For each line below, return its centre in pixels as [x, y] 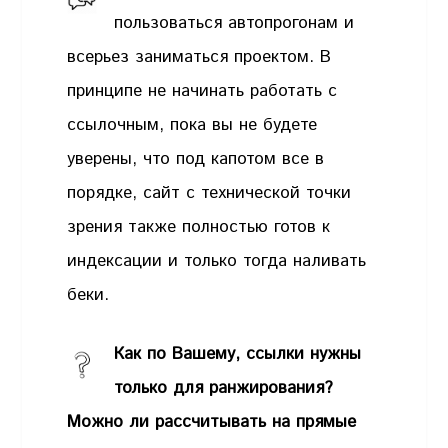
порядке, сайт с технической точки [209, 192]
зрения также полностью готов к [199, 226]
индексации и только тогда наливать [217, 260]
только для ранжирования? [224, 388]
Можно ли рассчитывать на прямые [212, 422]
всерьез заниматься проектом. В [199, 56]
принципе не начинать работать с [202, 90]
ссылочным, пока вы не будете [192, 124]
